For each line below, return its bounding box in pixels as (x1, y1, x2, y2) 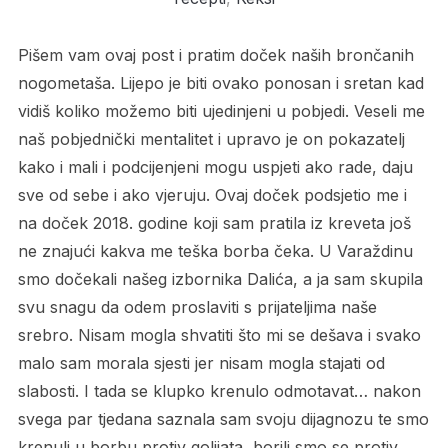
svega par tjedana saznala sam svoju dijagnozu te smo (17, 408, 429, 429)
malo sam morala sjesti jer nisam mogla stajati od (17, 352, 385, 373)
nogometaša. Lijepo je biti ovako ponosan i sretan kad (17, 72, 424, 93)
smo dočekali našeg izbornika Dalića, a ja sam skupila (17, 268, 423, 289)
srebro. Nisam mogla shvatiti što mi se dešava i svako (17, 324, 421, 345)
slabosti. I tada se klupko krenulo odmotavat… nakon (17, 380, 421, 401)
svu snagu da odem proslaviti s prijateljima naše (17, 296, 377, 317)
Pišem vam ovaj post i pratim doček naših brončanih (17, 44, 414, 65)
